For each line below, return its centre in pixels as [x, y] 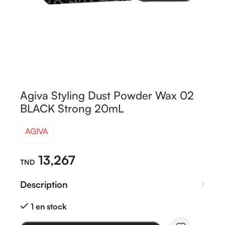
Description [44, 184]
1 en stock [48, 206]
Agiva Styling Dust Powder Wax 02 [107, 95]
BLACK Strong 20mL [72, 108]
